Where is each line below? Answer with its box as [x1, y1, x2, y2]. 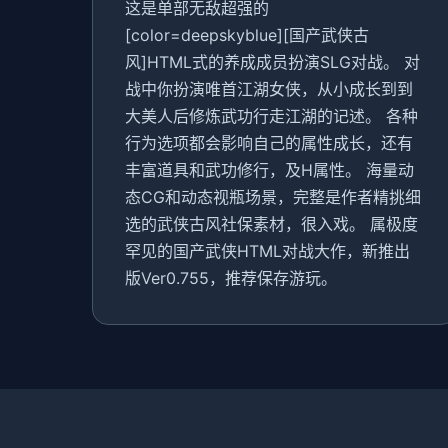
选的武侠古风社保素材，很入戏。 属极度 [125, 214, 418, 234]
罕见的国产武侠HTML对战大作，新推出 [125, 241, 410, 261]
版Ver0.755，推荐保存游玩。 [125, 268, 337, 288]
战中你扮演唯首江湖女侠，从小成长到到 [125, 79, 413, 99]
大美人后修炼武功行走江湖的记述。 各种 [125, 106, 418, 126]
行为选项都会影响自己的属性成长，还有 [125, 133, 413, 153]
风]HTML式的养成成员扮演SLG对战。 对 [125, 52, 420, 72]
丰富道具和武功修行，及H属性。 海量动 [125, 160, 414, 180]
